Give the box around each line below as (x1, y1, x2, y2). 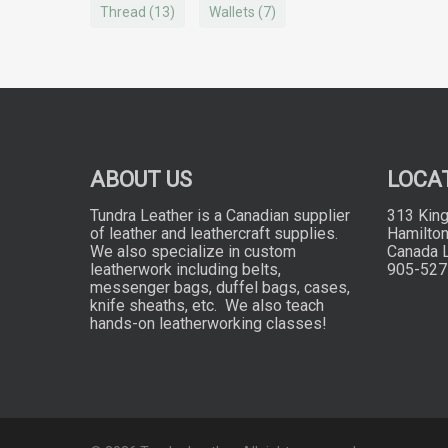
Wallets (209, 4, 255, 20)
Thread (100, 4, 146, 20)
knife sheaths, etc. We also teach (90, 296, 324, 315)
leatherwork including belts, (90, 260, 281, 279)
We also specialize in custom (90, 242, 296, 261)
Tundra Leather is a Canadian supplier (90, 206, 350, 225)
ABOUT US (90, 167, 192, 192)
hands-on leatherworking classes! (90, 314, 327, 333)
